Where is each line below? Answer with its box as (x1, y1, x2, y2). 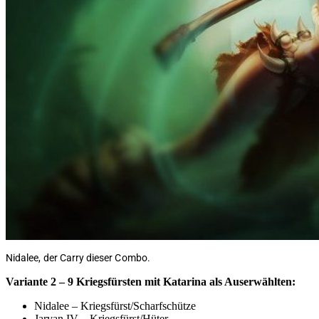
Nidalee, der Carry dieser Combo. (6, 251, 150, 263)
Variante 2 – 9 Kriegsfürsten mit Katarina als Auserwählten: (6, 275, 296, 288)
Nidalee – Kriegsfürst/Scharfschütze (34, 299, 196, 312)
